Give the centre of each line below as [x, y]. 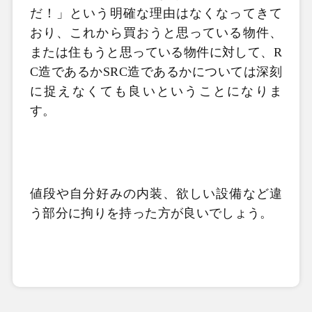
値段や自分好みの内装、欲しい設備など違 [156, 194]
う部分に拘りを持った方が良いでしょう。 [151, 213]
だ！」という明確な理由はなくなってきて [156, 13]
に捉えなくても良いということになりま [156, 91]
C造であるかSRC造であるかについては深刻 [156, 72]
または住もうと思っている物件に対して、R [156, 52]
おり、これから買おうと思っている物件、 [156, 33]
